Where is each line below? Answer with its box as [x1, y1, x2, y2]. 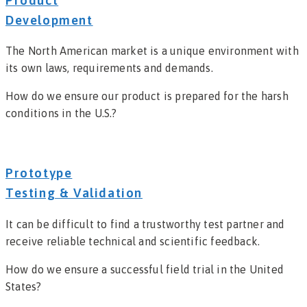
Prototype [5, 166, 73, 181]
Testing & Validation [5, 186, 143, 201]
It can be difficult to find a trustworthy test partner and [5, 217, 285, 230]
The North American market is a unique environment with [5, 45, 299, 58]
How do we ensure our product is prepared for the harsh [5, 90, 288, 103]
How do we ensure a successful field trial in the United [5, 262, 284, 275]
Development [5, 12, 93, 27]
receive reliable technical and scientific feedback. [5, 234, 260, 247]
